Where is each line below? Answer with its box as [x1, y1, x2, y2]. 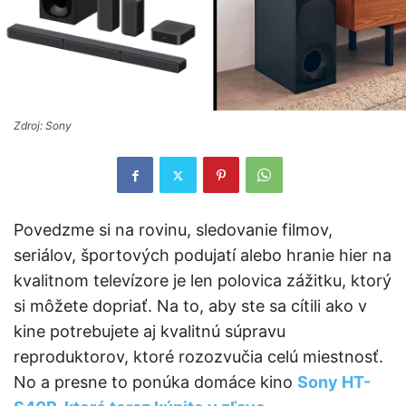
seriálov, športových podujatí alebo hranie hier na [14, 246, 391, 265]
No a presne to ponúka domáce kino [14, 372, 297, 391]
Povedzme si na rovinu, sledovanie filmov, [14, 220, 333, 239]
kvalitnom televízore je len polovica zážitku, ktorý [14, 271, 391, 290]
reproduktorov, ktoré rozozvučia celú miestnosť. [14, 347, 383, 366]
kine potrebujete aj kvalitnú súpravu [14, 322, 285, 341]
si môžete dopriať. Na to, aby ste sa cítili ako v [14, 296, 367, 315]
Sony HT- [297, 372, 371, 391]
